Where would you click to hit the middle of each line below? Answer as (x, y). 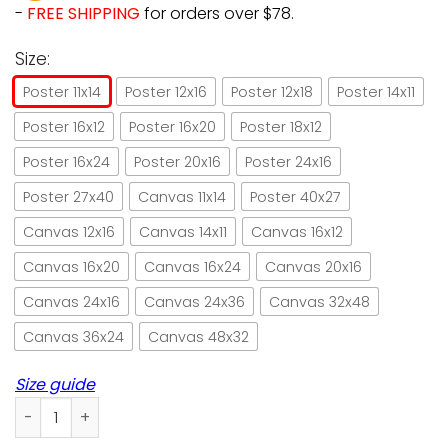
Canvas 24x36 (194, 301)
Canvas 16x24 (192, 266)
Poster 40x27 (295, 196)
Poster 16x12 (64, 126)
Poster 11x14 (62, 91)
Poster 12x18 (272, 91)
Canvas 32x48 (319, 301)
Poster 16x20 (172, 126)
